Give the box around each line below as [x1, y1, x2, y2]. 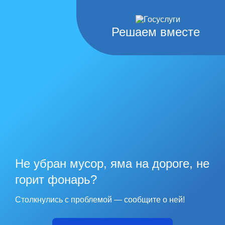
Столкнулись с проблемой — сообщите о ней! [15, 195, 185, 204]
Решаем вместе [111, 25, 200, 39]
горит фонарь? [15, 173, 97, 186]
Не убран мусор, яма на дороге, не [15, 157, 209, 170]
